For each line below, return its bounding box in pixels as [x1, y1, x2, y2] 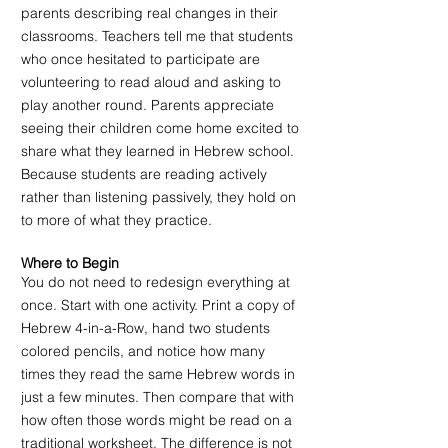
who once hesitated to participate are [21, 50, 264, 69]
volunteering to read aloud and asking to [21, 73, 285, 92]
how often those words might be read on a [21, 411, 296, 430]
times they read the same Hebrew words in [21, 365, 299, 384]
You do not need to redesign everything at [21, 273, 294, 292]
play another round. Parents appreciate [21, 96, 278, 115]
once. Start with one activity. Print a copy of [21, 296, 299, 315]
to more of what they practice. [21, 211, 212, 230]
